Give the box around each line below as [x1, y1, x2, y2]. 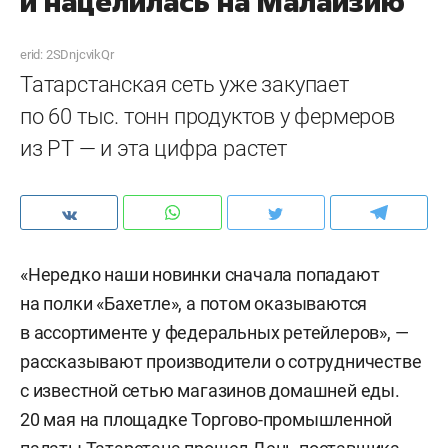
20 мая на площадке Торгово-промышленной [20, 409, 393, 430]
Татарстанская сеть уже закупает [20, 72, 349, 97]
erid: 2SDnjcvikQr [20, 47, 114, 62]
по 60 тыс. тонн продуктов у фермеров [20, 104, 395, 129]
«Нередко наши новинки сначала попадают [20, 264, 380, 285]
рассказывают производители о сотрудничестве [20, 351, 422, 372]
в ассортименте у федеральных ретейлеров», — [20, 322, 409, 343]
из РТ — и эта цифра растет [20, 136, 287, 161]
